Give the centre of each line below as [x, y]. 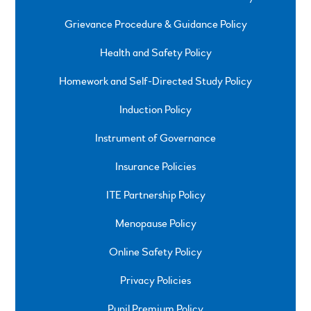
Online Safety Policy [155, 252]
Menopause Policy [155, 223]
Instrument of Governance [155, 138]
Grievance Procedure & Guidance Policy [155, 24]
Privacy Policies [155, 280]
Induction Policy [155, 109]
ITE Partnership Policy [155, 195]
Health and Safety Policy [155, 52]
